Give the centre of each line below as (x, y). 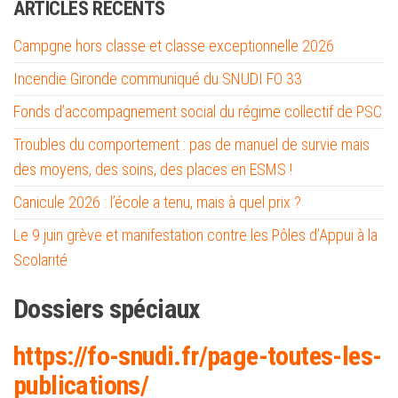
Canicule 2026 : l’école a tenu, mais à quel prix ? (157, 202)
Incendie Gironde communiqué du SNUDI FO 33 (158, 78)
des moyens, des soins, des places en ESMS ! (153, 169)
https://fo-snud (90, 355)
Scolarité (40, 259)
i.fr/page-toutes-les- (275, 355)
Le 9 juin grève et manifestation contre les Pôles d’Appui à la (195, 235)
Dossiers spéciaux (107, 308)
